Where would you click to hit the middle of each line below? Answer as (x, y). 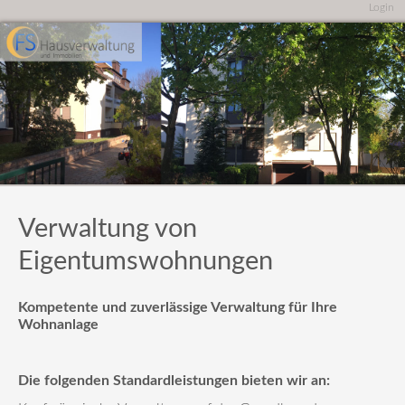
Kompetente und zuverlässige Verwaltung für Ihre (178, 308)
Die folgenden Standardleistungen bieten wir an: (174, 381)
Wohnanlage (58, 325)
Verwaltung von (108, 229)
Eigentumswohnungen (146, 262)
